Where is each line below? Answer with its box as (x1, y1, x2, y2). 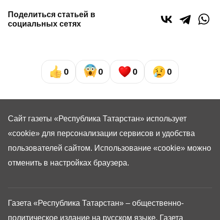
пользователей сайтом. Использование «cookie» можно (8, 144, 211, 153)
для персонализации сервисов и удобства (40, 129, 195, 138)
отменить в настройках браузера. (8, 159, 129, 167)
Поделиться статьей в (8, 10, 95, 19)
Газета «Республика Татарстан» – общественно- (8, 199, 184, 208)
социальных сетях (8, 20, 81, 28)
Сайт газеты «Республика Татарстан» (8, 114, 146, 123)
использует (146, 114, 187, 123)
